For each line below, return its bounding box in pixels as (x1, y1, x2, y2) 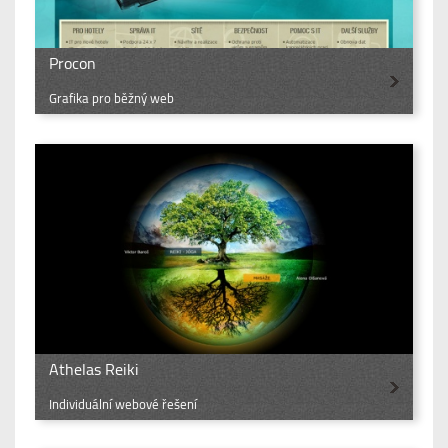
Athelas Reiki (49, 357, 139, 382)
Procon (49, 51, 96, 76)
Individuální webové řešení (49, 394, 197, 415)
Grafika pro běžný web (49, 88, 174, 109)
